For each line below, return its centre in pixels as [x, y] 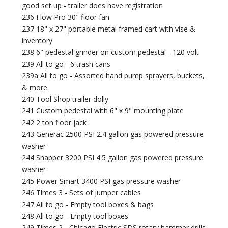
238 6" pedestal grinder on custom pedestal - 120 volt [111, 52]
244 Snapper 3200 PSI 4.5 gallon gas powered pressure [113, 158]
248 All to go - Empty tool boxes [75, 216]
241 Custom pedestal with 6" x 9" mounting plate [103, 111]
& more [35, 88]
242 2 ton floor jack [54, 123]
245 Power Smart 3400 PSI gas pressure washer [102, 181]
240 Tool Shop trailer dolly [65, 99]
